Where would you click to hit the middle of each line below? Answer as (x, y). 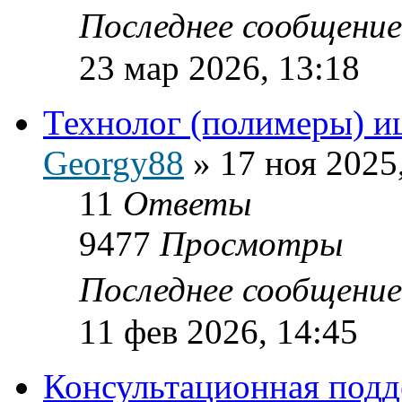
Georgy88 (114, 162)
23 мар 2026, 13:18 (219, 67)
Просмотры (251, 243)
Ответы (187, 203)
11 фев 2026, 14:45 (218, 331)
